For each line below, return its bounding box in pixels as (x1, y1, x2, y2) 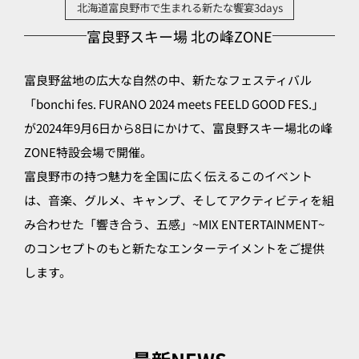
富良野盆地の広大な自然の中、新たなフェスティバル (24, 71, 312, 88)
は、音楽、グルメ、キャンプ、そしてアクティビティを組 (24, 191, 334, 208)
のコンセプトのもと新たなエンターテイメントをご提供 (24, 239, 325, 256)
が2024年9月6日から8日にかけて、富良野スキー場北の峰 (24, 119, 333, 136)
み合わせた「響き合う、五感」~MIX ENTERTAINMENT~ (24, 215, 325, 232)
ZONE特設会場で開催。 (24, 143, 152, 160)
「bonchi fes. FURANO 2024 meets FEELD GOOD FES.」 (24, 95, 324, 112)
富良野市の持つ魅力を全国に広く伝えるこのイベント (24, 167, 313, 184)
